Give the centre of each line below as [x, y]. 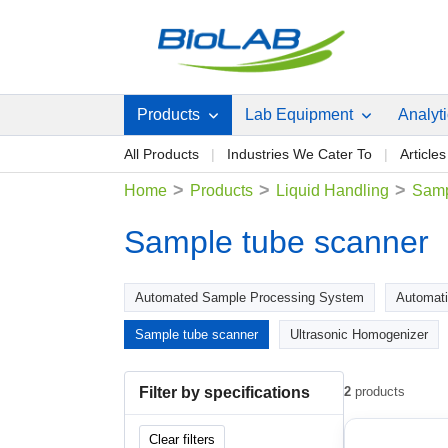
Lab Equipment [301, 114]
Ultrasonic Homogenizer [359, 334]
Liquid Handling [332, 190]
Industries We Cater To [299, 154]
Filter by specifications [224, 392]
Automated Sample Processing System [249, 297]
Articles [423, 154]
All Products [161, 154]
